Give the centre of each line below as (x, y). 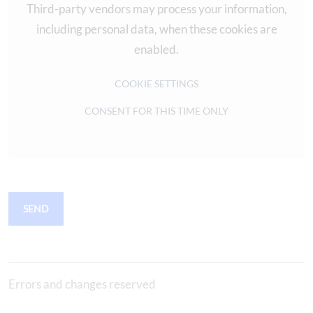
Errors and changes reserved (82, 284)
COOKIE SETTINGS (156, 84)
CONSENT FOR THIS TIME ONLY (156, 111)
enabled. (156, 49)
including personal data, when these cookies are (156, 29)
